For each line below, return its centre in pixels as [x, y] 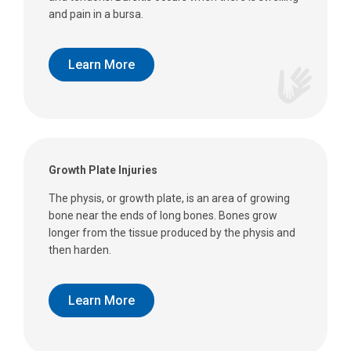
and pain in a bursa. [96, 14]
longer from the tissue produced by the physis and [172, 233]
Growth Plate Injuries [103, 170]
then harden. [80, 250]
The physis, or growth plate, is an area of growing [169, 199]
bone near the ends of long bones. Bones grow [163, 216]
